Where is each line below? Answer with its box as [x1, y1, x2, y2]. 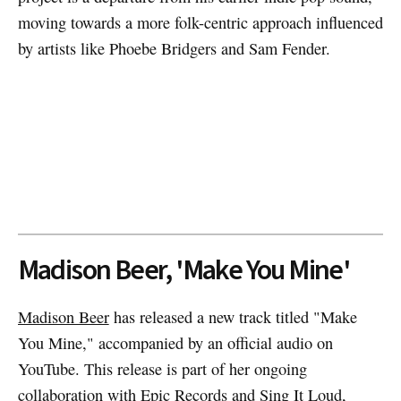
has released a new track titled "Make [108, 305, 357, 328]
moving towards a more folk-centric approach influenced [17, 11, 383, 33]
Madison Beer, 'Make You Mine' [17, 251, 350, 289]
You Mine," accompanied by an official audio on [17, 331, 333, 354]
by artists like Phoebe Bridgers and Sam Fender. [17, 37, 330, 59]
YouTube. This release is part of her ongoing [17, 357, 307, 380]
